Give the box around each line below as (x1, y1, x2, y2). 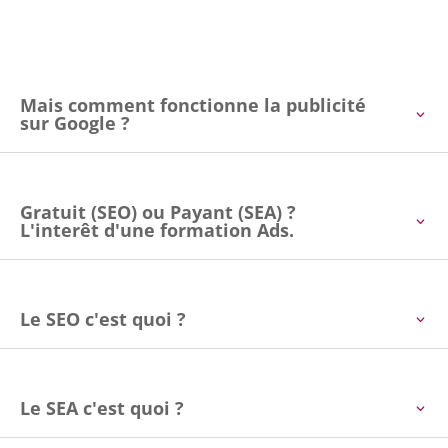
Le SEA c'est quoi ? (20, 395, 184, 420)
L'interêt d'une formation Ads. (20, 217, 294, 242)
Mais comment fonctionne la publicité (20, 92, 366, 117)
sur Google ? (20, 110, 130, 135)
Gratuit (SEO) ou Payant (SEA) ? (20, 199, 296, 224)
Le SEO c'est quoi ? (20, 306, 186, 331)
